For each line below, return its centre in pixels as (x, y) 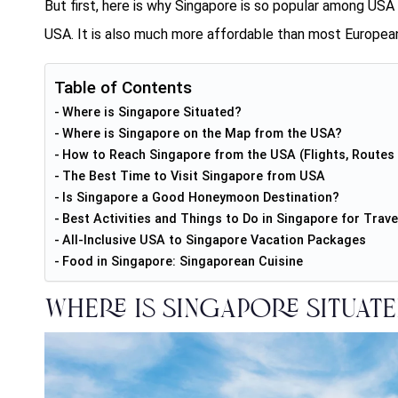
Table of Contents (123, 87)
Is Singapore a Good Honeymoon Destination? (200, 197)
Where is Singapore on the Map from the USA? (202, 133)
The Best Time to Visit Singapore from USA (193, 176)
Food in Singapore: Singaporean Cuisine (182, 261)
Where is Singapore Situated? (151, 112)
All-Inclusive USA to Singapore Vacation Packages (214, 240)
